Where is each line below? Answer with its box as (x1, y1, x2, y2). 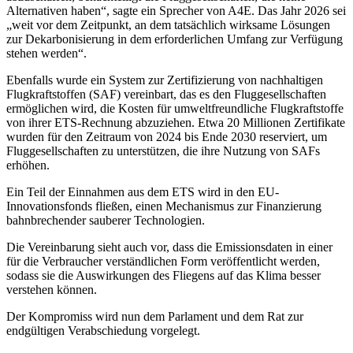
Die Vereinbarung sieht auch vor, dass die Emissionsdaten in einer (6, 240, 333, 255)
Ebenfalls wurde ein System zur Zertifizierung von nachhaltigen (6, 73, 323, 87)
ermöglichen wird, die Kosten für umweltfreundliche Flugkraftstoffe (6, 102, 344, 116)
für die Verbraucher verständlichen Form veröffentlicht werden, (6, 255, 320, 269)
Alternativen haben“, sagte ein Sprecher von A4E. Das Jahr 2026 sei (6, 4, 346, 18)
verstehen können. (6, 283, 97, 297)
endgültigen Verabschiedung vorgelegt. (6, 324, 200, 338)
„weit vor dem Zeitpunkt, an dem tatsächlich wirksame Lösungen (6, 18, 330, 32)
